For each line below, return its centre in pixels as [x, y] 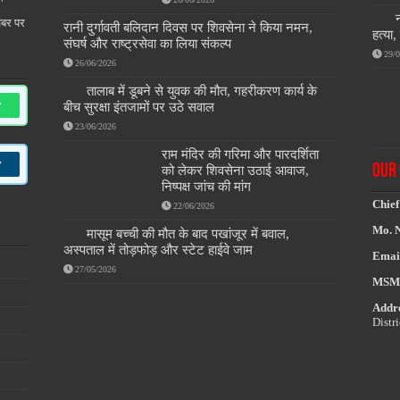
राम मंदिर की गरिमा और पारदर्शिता [241, 154]
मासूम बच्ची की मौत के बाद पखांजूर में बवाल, [188, 234]
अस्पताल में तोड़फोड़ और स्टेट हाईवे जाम [158, 250]
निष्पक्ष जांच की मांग [207, 187]
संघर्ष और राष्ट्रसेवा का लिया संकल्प [148, 44]
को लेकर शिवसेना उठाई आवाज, [236, 171]
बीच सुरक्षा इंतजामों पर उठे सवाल [139, 107]
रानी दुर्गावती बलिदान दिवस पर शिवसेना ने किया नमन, [188, 28]
